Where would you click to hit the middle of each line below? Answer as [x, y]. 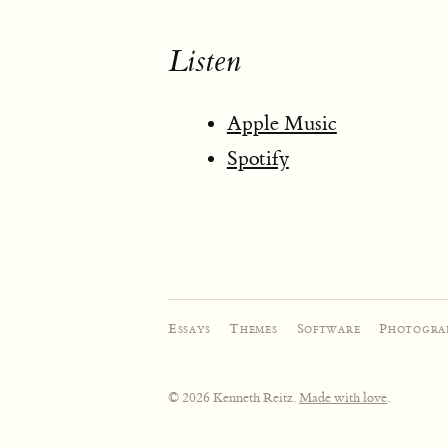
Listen [204, 61]
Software [328, 329]
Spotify [257, 159]
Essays [189, 329]
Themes [253, 329]
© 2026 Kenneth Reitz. [233, 398]
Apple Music [281, 123]
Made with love [343, 398]
